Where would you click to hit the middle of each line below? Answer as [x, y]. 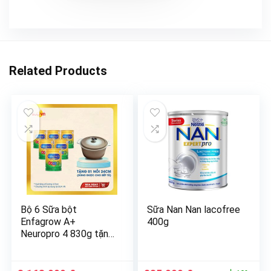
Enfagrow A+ [48, 222]
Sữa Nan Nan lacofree [194, 210]
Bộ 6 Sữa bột [49, 210]
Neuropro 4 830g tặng [67, 234]
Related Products [58, 71]
